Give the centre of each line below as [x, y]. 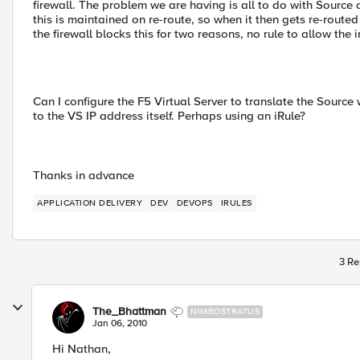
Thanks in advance [84, 175]
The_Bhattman [129, 311]
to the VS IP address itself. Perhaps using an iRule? [169, 116]
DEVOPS [194, 203]
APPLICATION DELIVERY [90, 203]
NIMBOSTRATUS [225, 311]
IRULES [236, 203]
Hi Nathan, [82, 349]
